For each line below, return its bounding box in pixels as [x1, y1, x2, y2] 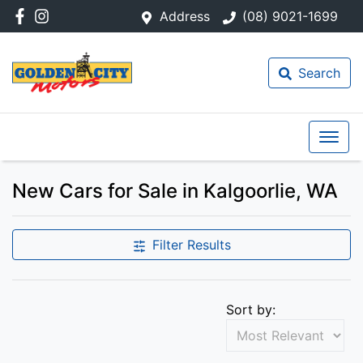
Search [298, 64, 340, 81]
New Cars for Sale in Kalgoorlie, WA [12, 179, 338, 203]
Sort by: [226, 301, 275, 318]
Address [160, 8, 210, 24]
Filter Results [152, 237, 231, 253]
